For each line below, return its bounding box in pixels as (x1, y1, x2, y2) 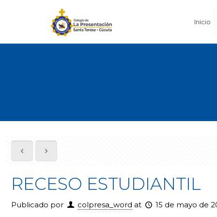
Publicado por (11, 200, 64, 209)
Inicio (194, 18, 211, 26)
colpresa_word (77, 200, 133, 209)
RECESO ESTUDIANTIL (11, 173, 201, 194)
